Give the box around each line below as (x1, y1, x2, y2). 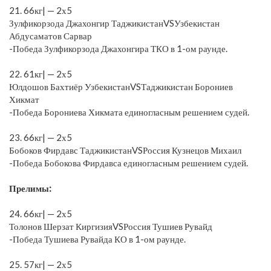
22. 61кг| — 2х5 (9, 68, 72, 79)
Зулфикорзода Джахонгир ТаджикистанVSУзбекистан (9, 17, 220, 28)
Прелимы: (9, 182, 51, 194)
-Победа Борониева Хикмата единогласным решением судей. (9, 106, 249, 117)
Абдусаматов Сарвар (9, 30, 92, 41)
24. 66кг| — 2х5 (9, 207, 72, 219)
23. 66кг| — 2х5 (9, 131, 72, 143)
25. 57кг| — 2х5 (9, 258, 72, 270)
